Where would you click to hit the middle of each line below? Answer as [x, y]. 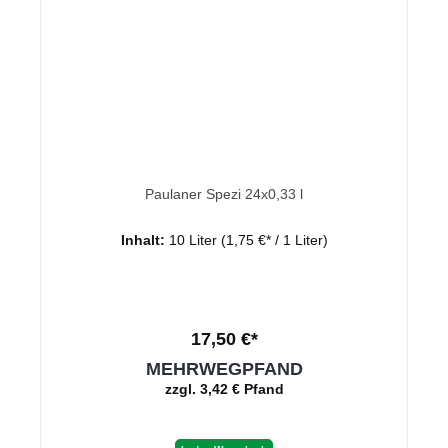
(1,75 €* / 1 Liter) [274, 239]
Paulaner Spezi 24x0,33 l [224, 193]
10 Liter [194, 239]
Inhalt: [144, 239]
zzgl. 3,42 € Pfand [224, 388]
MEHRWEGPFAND [224, 368]
